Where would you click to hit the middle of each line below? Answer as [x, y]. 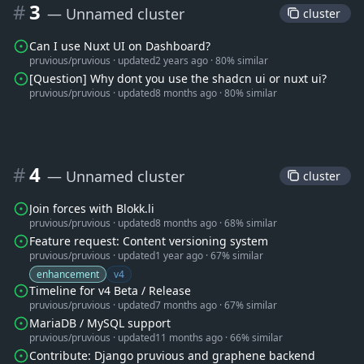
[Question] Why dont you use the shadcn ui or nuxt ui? [178, 78]
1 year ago [179, 256]
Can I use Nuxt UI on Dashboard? [120, 46]
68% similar [251, 223]
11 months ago [189, 338]
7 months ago [186, 305]
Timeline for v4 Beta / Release [110, 290]
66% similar [256, 338]
